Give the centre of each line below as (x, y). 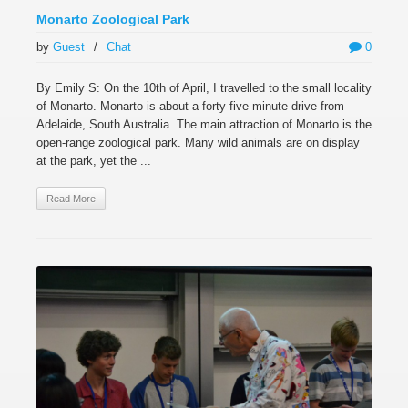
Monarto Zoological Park (113, 19)
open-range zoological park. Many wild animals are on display (198, 143)
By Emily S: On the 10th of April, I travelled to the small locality (204, 88)
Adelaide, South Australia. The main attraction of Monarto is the (204, 124)
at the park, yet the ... (94, 161)
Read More (71, 199)
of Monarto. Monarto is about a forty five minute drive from (190, 106)
